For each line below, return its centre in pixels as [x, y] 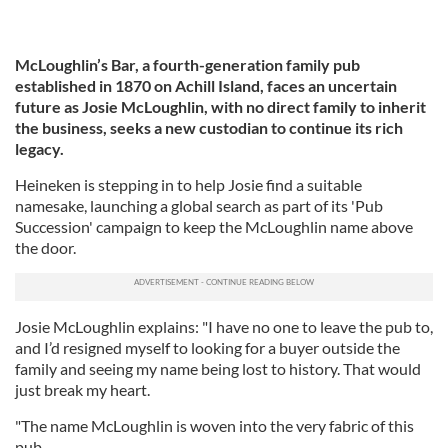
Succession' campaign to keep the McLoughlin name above [214, 226]
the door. [47, 247]
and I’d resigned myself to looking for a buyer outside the [207, 347]
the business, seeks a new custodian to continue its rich [209, 127]
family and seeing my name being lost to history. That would [218, 368]
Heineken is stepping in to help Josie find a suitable [188, 184]
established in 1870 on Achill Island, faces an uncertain [206, 85]
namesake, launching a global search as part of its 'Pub [199, 205]
